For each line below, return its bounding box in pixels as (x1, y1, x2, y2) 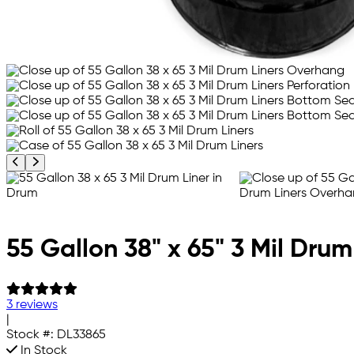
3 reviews (6, 299, 58, 312)
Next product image (37, 156, 133, 167)
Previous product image (18, 156, 131, 167)
